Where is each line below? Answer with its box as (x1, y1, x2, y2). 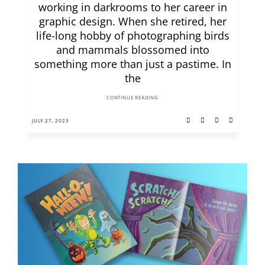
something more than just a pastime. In (34, 57, 231, 72)
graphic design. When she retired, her (38, 14, 227, 29)
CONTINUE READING (106, 94, 159, 101)
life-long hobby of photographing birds (35, 28, 230, 43)
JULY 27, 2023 (32, 117, 69, 124)
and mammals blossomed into (56, 43, 209, 57)
